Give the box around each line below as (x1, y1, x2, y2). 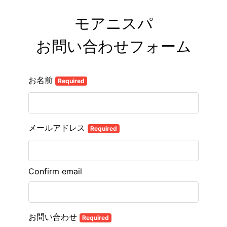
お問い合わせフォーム (35, 37, 192, 55)
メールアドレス (28, 123, 88, 133)
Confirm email (28, 166, 82, 176)
